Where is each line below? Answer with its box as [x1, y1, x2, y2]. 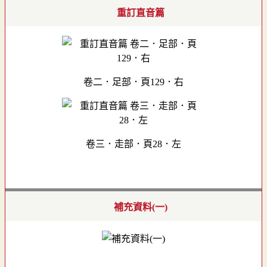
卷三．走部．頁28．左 [86, 139, 181, 150]
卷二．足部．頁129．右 [83, 77, 184, 88]
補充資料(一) [114, 202, 167, 213]
